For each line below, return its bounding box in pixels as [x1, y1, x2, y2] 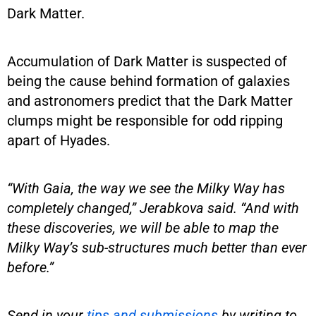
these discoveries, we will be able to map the [7, 219, 279, 236]
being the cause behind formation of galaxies [7, 72, 290, 90]
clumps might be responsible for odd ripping [7, 111, 283, 129]
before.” [7, 258, 54, 276]
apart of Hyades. [7, 131, 110, 149]
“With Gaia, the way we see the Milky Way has [7, 179, 285, 197]
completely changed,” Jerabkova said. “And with [7, 199, 299, 217]
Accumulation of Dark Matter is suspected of [7, 52, 287, 70]
